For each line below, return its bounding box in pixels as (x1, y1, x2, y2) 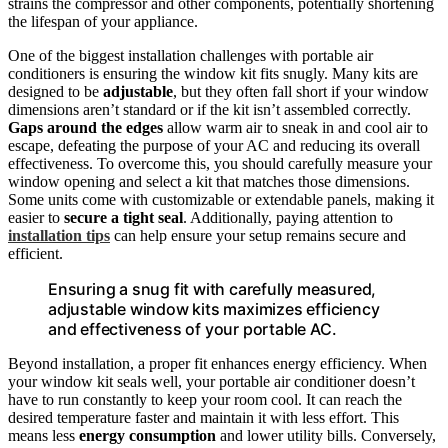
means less (8, 427, 79, 445)
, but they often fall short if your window (173, 83, 429, 101)
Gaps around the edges (8, 119, 163, 137)
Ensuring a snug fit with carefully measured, (48, 279, 377, 300)
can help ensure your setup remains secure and (110, 227, 406, 245)
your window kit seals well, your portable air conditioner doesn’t (8, 373, 415, 391)
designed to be (8, 83, 103, 101)
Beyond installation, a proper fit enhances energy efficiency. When (8, 355, 427, 373)
